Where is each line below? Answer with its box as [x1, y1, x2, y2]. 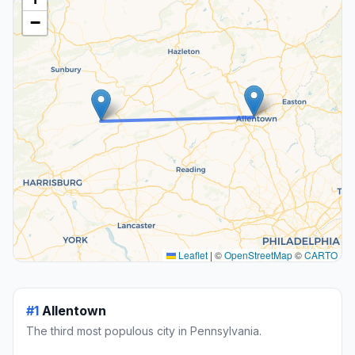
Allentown [42, 303, 106, 319]
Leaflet [176, 248, 208, 262]
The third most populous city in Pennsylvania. [26, 324, 261, 338]
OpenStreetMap [224, 248, 292, 262]
